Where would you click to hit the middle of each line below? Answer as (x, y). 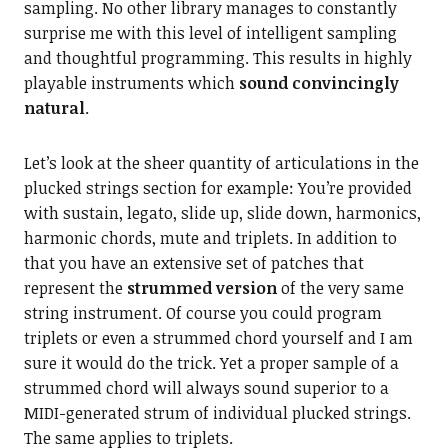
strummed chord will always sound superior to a (206, 388)
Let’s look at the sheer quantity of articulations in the (221, 163)
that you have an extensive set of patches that (193, 263)
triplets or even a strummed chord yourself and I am (218, 338)
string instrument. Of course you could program (202, 313)
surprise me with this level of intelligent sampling (210, 33)
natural (54, 108)
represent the (75, 288)
